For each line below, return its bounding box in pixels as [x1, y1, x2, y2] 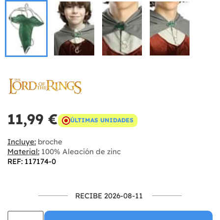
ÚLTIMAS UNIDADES [70, 116, 134, 124]
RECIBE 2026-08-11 [75, 191, 143, 200]
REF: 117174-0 [7, 156, 56, 166]
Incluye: [7, 137, 36, 146]
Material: [7, 146, 39, 156]
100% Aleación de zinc [39, 146, 121, 156]
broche [36, 137, 62, 146]
